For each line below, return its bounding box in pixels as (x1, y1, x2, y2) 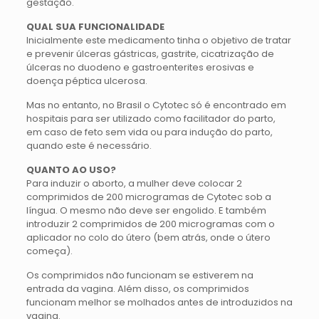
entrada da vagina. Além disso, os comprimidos (26, 281, 249, 296)
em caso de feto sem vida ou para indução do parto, (26, 125, 273, 139)
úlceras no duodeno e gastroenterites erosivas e (26, 60, 254, 74)
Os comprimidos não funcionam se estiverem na (26, 268, 253, 282)
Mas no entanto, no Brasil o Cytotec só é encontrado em (26, 98, 286, 112)
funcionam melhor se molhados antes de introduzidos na (26, 295, 293, 309)
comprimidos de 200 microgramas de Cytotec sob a (26, 189, 271, 204)
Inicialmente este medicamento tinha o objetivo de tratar (26, 33, 291, 47)
